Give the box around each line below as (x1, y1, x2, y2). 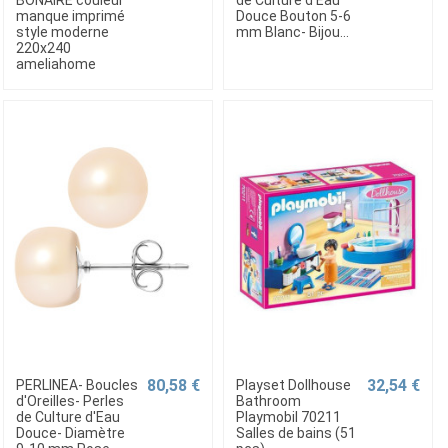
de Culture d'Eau (15, 408, 120, 425)
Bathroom (235, 392, 301, 409)
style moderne (15, 23, 109, 40)
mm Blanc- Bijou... (235, 23, 349, 40)
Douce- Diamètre (15, 424, 125, 441)
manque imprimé (15, 7, 125, 24)
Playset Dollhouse (235, 376, 351, 393)
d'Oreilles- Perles (15, 392, 124, 409)
